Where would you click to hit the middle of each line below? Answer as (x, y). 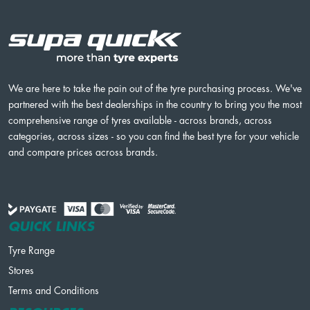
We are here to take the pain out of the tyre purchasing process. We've (155, 88)
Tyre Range (31, 250)
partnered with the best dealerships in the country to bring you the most (155, 104)
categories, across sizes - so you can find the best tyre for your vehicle (154, 136)
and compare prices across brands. (83, 152)
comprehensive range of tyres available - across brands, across (140, 120)
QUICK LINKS (51, 227)
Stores (21, 270)
